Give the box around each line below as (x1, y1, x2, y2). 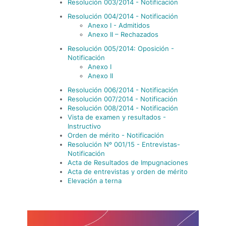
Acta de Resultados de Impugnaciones (68, 158, 188, 166)
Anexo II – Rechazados (88, 30, 158, 38)
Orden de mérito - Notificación (68, 131, 164, 139)
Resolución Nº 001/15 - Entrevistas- (68, 140, 180, 148)
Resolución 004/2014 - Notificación (68, 12, 178, 20)
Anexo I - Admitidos (88, 21, 150, 29)
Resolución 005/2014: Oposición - (68, 44, 174, 52)
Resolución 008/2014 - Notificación (68, 104, 178, 112)
